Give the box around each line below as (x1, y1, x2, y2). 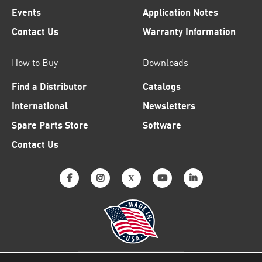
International (12, 100, 68, 112)
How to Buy (12, 57, 58, 68)
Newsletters (143, 100, 195, 112)
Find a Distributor (12, 81, 87, 92)
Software (143, 119, 181, 131)
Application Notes (143, 6, 218, 18)
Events (12, 6, 41, 18)
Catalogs (143, 81, 181, 92)
